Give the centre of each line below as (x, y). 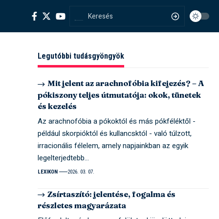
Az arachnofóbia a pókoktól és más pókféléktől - (117, 121)
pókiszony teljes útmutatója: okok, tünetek (120, 95)
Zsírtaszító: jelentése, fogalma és (112, 194)
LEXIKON (48, 172)
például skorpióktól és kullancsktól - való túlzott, (115, 133)
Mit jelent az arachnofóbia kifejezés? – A (126, 83)
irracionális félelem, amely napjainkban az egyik (113, 145)
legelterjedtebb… (64, 158)
